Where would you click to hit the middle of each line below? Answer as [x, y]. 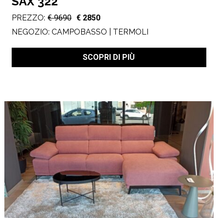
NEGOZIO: [31, 32]
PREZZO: [28, 18]
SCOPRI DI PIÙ [109, 57]
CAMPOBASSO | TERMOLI [100, 32]
